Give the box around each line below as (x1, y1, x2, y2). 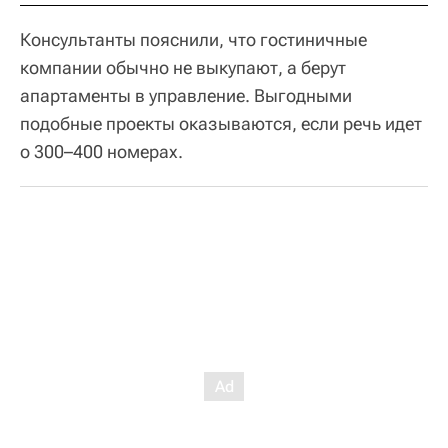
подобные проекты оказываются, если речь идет (20, 113, 422, 134)
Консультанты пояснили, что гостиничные (20, 29, 367, 50)
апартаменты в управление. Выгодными (20, 85, 352, 106)
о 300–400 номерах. (20, 141, 183, 162)
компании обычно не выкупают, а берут (20, 57, 346, 78)
